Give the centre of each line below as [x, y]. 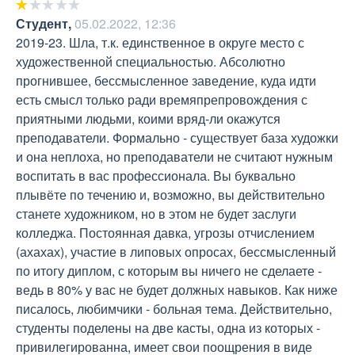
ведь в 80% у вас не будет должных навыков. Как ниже [177, 290]
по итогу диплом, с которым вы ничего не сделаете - [169, 271]
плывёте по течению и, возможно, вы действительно [170, 195]
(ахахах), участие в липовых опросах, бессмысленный [176, 252]
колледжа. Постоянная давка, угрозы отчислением [165, 233]
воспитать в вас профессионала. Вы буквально [156, 176]
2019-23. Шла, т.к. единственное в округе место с [160, 43]
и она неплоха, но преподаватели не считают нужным [174, 157]
